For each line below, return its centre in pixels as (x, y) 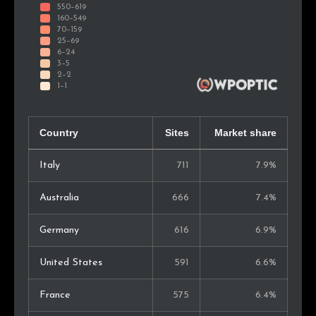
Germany (59, 231)
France (55, 296)
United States (71, 263)
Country (59, 133)
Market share (245, 133)
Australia (59, 198)
